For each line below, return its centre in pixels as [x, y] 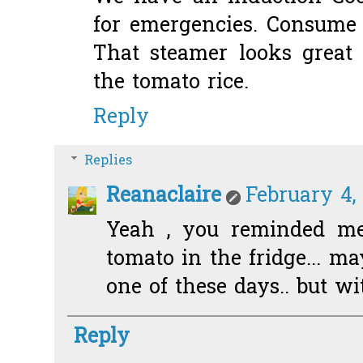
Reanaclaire [164, 197]
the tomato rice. [171, 83]
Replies [108, 161]
